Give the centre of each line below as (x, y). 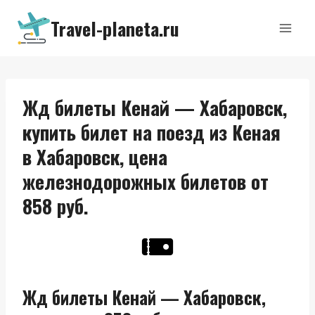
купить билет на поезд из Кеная (152, 132)
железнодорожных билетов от (146, 181)
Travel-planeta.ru (115, 28)
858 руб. (56, 206)
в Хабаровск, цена (95, 157)
